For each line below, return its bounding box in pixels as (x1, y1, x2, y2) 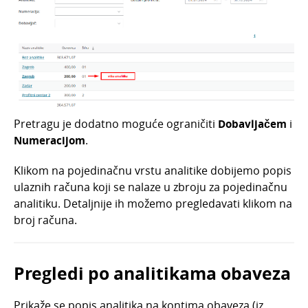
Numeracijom (14, 133, 85, 148)
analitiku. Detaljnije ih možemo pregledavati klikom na (14, 196, 292, 212)
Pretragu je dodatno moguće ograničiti (14, 116, 218, 132)
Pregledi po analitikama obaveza (14, 261, 291, 286)
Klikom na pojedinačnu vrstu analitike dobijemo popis (14, 163, 291, 179)
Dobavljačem (218, 116, 289, 132)
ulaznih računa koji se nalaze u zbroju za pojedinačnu (14, 179, 287, 195)
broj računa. (14, 212, 80, 228)
